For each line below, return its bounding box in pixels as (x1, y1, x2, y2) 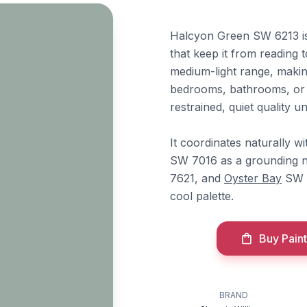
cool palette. (170, 189, 234, 203)
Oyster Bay (224, 171, 282, 185)
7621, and (170, 171, 224, 185)
